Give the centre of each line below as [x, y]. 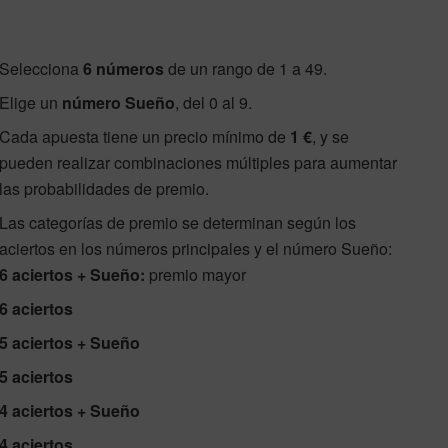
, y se [330, 136]
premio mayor [195, 274]
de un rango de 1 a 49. [245, 68]
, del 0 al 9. [213, 102]
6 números [123, 68]
